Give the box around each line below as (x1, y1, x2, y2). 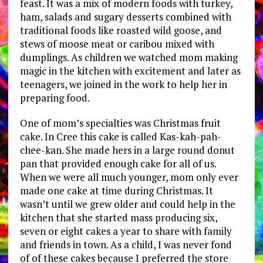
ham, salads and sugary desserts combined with (19, 9, 231, 23)
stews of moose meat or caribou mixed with (19, 36, 214, 50)
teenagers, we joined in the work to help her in (19, 77, 227, 91)
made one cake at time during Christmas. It (19, 183, 213, 197)
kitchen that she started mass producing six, (19, 210, 217, 224)
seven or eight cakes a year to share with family (19, 224, 232, 238)
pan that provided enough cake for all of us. (19, 156, 216, 170)
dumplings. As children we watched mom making (19, 50, 238, 64)
